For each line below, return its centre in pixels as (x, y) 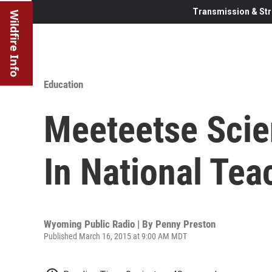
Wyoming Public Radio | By (100, 224)
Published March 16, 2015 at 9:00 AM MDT (115, 236)
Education (63, 84)
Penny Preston (185, 224)
